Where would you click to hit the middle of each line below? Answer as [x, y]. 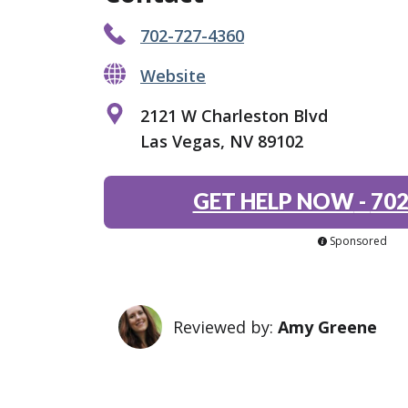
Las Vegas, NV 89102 [222, 141]
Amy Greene [327, 326]
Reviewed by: [225, 326]
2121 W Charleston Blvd [234, 115]
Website [173, 75]
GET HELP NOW [273, 200]
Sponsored [358, 240]
